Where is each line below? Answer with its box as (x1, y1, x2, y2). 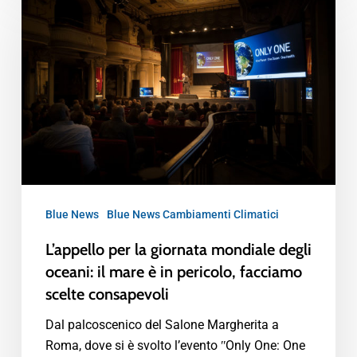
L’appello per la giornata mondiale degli (45, 240, 312, 260)
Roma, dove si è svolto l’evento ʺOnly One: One (45, 338, 305, 354)
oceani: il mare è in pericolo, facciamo (45, 262, 302, 282)
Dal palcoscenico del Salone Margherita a (45, 317, 279, 333)
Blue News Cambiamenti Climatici (106, 208, 279, 222)
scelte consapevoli (45, 284, 169, 304)
